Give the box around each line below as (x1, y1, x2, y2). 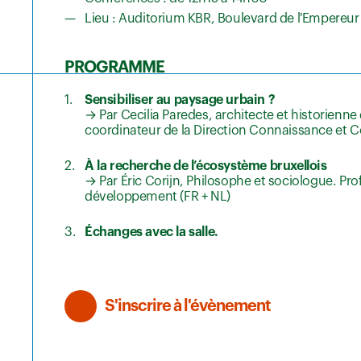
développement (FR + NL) (85, 190, 230, 204)
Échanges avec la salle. (85, 226, 218, 239)
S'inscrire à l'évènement (105, 298, 271, 315)
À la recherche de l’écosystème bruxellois (85, 160, 327, 173)
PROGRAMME (64, 60, 164, 77)
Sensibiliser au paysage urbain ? (85, 93, 276, 107)
